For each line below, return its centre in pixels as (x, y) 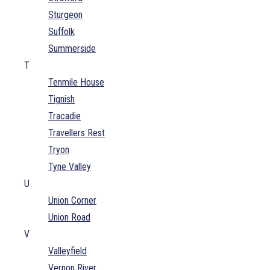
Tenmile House (76, 82)
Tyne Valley (70, 166)
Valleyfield (67, 251)
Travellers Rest (77, 133)
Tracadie (64, 116)
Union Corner (72, 200)
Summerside (72, 48)
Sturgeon (65, 14)
